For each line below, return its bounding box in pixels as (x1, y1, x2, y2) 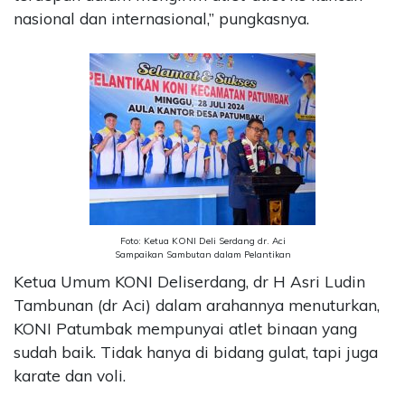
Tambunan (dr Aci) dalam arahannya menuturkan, (14, 296, 380, 316)
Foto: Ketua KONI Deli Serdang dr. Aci (119, 235, 286, 248)
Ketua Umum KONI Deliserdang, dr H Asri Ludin (14, 272, 365, 292)
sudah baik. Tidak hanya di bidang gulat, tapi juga (14, 343, 378, 363)
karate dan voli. (14, 366, 126, 386)
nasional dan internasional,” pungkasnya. (14, 8, 309, 28)
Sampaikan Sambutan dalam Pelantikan (114, 249, 291, 261)
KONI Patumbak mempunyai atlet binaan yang (14, 319, 357, 339)
